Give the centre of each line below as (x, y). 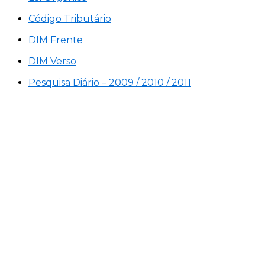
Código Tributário (70, 19)
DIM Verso (52, 62)
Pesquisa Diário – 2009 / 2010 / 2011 (110, 83)
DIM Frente (56, 40)
